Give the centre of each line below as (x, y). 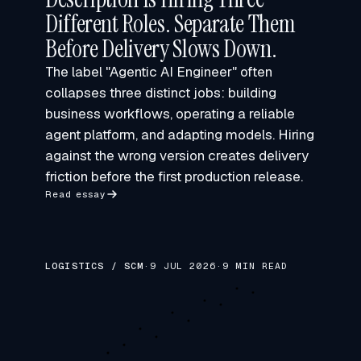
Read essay (76, 194)
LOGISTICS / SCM (95, 266)
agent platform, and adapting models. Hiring (180, 135)
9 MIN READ (255, 266)
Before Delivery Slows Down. (161, 49)
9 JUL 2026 (183, 266)
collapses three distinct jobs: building (161, 93)
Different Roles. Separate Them (170, 24)
